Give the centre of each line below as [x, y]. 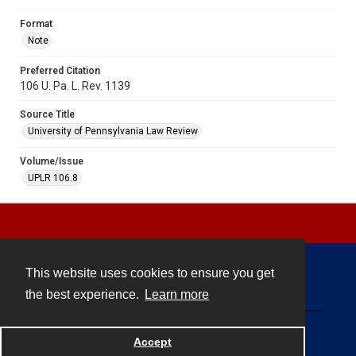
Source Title [47, 114]
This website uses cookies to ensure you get [150, 273]
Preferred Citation [60, 70]
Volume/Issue [52, 161]
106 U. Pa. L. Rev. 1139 [75, 85]
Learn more [177, 295]
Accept [153, 342]
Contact [178, 285]
